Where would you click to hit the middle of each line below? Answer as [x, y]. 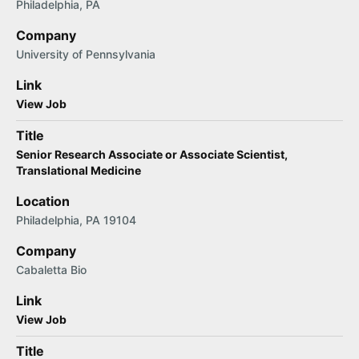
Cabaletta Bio [51, 270]
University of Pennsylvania [86, 54]
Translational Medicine [79, 170]
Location [43, 201]
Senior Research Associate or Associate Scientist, [152, 154]
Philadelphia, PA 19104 [76, 220]
